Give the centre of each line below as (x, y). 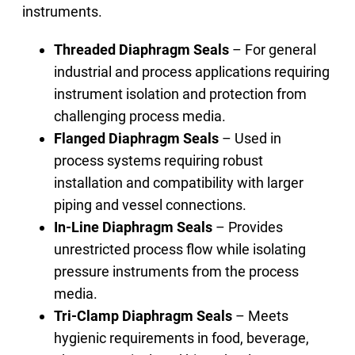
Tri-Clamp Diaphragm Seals (143, 315)
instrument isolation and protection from (181, 94)
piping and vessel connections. (151, 204)
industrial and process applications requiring (192, 71)
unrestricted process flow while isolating (180, 249)
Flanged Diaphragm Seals (137, 138)
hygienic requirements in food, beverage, (182, 338)
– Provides (248, 227)
